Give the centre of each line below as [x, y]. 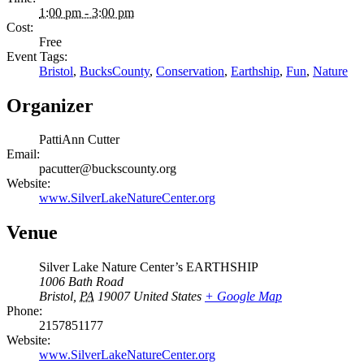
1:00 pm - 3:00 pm [87, 12]
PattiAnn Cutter [79, 140]
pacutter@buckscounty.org [108, 169]
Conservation [190, 71]
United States [167, 297]
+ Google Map [243, 297]
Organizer [50, 105]
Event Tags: [37, 56]
